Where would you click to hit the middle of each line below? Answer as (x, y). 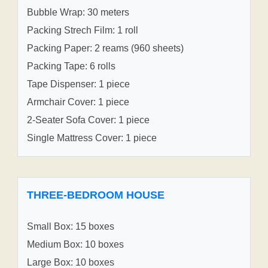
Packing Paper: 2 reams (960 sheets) (105, 48)
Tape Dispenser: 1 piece (78, 84)
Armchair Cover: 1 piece (78, 102)
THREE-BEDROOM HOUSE (96, 195)
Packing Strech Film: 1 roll (83, 30)
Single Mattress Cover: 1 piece (92, 138)
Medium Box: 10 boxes (75, 244)
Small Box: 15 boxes (71, 226)
